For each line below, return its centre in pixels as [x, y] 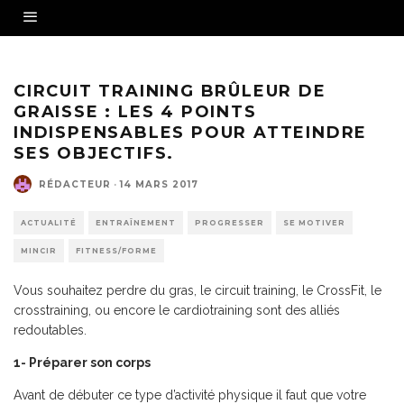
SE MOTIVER [314, 223]
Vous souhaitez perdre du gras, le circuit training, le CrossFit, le [197, 290]
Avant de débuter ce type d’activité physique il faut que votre [190, 395]
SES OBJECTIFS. [94, 153]
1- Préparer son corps [82, 363]
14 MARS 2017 [159, 184]
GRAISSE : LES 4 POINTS [135, 112]
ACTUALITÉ [49, 223]
